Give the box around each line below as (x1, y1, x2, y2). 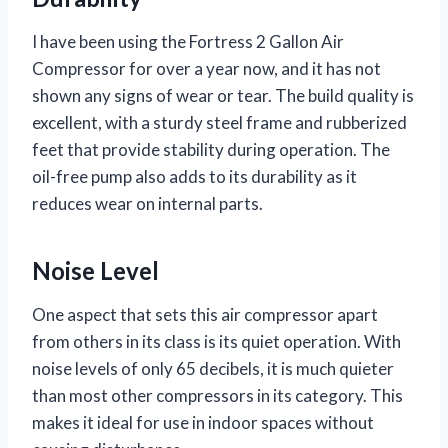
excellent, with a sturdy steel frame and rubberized (32, 111, 407, 133)
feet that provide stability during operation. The (32, 138, 390, 160)
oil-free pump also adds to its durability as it (32, 165, 357, 187)
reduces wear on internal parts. (32, 192, 263, 214)
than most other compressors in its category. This (32, 384, 403, 406)
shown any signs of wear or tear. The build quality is (32, 84, 414, 106)
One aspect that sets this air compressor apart (32, 303, 378, 325)
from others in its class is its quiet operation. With (32, 330, 401, 352)
